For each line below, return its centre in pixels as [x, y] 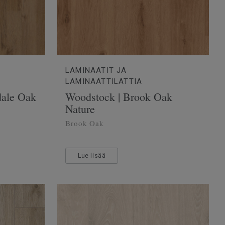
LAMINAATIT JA [96, 70]
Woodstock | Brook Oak [119, 96]
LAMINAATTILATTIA [104, 81]
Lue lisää [92, 155]
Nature [80, 108]
